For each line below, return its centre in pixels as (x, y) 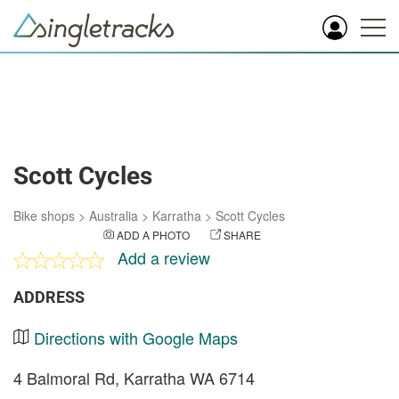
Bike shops (44, 216)
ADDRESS (49, 297)
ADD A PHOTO (153, 235)
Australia (114, 216)
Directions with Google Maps (136, 338)
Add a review (163, 257)
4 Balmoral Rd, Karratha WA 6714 (134, 378)
